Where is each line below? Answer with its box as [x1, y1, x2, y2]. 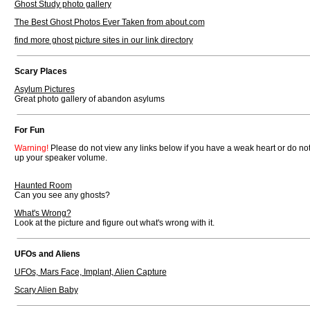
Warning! [14, 143, 48, 153]
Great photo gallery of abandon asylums [14, 94, 165, 104]
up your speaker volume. [14, 153, 107, 163]
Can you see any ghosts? [14, 190, 110, 200]
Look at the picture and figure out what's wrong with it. [14, 218, 215, 228]
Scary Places [14, 66, 67, 76]
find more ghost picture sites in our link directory [14, 35, 193, 45]
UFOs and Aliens [14, 249, 80, 259]
